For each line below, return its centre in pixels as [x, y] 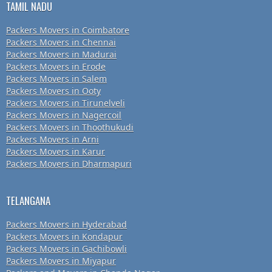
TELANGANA [28, 201]
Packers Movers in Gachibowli [66, 249]
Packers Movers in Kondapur [64, 237]
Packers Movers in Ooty [53, 91]
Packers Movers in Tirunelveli [66, 103]
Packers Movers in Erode [56, 67]
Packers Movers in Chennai [61, 42]
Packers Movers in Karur [56, 152]
